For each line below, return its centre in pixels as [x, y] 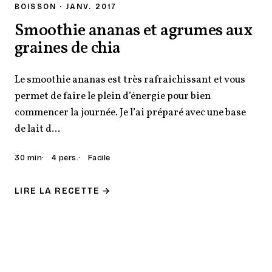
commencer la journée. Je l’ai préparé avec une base [130, 113]
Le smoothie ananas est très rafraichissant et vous [130, 80]
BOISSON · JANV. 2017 [66, 7]
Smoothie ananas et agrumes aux [134, 31]
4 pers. [65, 158]
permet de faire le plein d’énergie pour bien [113, 96]
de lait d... [37, 129]
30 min [29, 158]
